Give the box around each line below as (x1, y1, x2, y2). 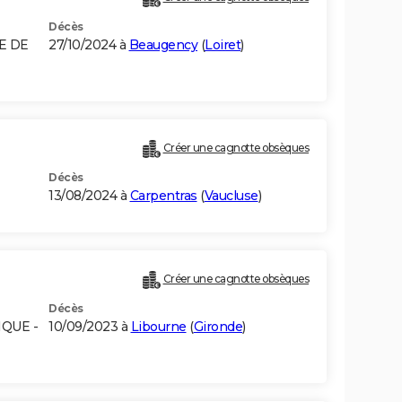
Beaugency (128, 37, 197, 54)
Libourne (130, 319, 187, 336)
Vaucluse (204, 188, 258, 205)
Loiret (205, 37, 240, 54)
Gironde (193, 319, 242, 336)
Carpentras (129, 188, 197, 205)
